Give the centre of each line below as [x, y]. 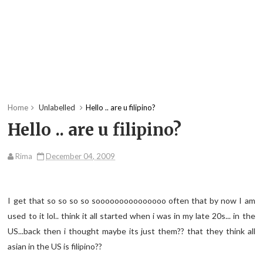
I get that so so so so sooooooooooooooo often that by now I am [131, 201]
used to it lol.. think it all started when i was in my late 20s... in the [131, 216]
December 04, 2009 [81, 156]
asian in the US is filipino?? [55, 247]
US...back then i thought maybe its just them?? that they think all [131, 231]
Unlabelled [57, 108]
